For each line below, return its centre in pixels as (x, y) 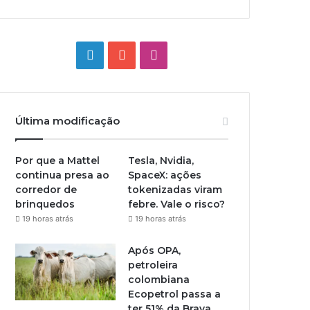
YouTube (150, 54)
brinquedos (45, 204)
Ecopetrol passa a (175, 294)
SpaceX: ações (165, 175)
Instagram (186, 54)
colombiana (159, 280)
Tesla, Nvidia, (161, 161)
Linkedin (118, 54)
